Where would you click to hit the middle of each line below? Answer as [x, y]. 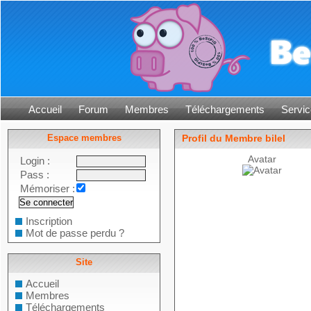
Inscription [49, 221]
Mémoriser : [48, 188]
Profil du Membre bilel [234, 138]
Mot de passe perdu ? [75, 233]
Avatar [262, 159]
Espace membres [84, 138]
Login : [35, 161]
